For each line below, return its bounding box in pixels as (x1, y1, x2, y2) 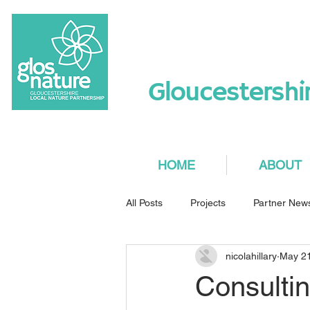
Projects (190, 197, 226, 208)
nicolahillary (226, 250, 277, 262)
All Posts (126, 197, 163, 208)
